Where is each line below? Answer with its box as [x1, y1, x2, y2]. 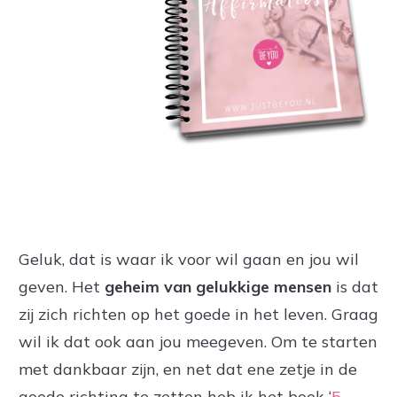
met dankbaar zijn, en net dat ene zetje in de [19, 359, 357, 380]
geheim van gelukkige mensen [105, 276, 331, 298]
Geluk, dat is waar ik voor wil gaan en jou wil [19, 249, 359, 270]
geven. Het [19, 276, 105, 298]
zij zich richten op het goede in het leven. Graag [19, 304, 378, 325]
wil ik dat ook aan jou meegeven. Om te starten [19, 331, 378, 353]
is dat [331, 276, 378, 298]
